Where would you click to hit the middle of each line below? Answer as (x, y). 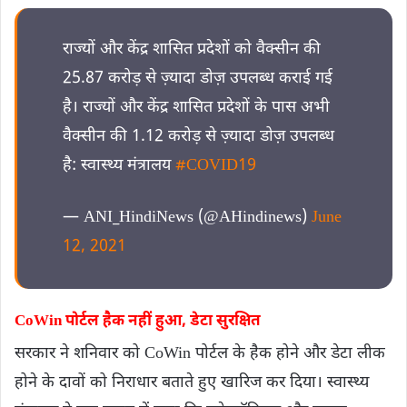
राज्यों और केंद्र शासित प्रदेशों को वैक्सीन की (192, 49)
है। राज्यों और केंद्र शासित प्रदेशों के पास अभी (196, 107)
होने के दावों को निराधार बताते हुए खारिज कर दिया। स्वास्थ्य (192, 383)
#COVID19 (216, 165)
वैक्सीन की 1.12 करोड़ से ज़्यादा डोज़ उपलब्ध (199, 136)
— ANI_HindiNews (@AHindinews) (187, 217)
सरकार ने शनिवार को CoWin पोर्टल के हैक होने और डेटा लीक (200, 354)
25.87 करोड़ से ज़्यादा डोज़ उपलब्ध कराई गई (198, 78)
